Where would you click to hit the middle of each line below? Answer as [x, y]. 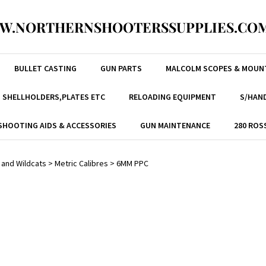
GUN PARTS [121, 68]
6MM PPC [132, 163]
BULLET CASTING [45, 68]
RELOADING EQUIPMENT [172, 97]
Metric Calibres [81, 163]
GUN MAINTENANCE [175, 125]
